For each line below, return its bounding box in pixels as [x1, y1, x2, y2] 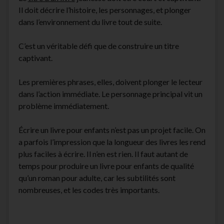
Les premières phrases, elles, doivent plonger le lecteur [18, 77, 202, 87]
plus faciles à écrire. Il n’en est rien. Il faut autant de [18, 149, 188, 159]
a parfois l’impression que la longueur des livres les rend [18, 137, 205, 147]
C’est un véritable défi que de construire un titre [18, 41, 179, 51]
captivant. [18, 53, 52, 63]
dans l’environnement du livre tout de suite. [18, 17, 162, 27]
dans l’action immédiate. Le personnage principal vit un [18, 89, 202, 99]
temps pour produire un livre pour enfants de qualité [18, 161, 194, 171]
